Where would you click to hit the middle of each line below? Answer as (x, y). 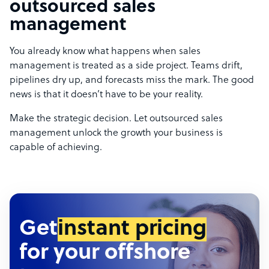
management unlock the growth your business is (116, 134)
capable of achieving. (56, 148)
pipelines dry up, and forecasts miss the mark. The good (132, 81)
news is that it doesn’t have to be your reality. (106, 95)
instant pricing (132, 230)
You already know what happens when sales (105, 52)
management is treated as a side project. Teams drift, (126, 66)
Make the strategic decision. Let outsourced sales (116, 119)
